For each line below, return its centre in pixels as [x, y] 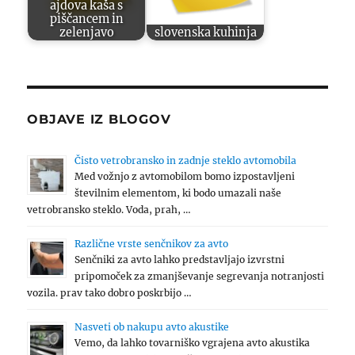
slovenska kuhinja [205, 32]
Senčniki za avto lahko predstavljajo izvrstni [180, 260]
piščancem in [86, 19]
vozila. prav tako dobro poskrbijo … [110, 293]
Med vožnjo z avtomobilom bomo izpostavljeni [185, 177]
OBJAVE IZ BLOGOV [99, 120]
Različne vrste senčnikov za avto [152, 244]
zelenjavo [86, 32]
